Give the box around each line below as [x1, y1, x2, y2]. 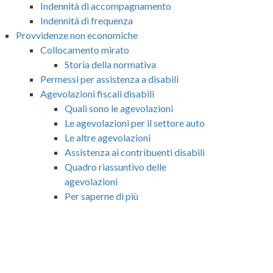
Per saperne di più [65, 190, 138, 202]
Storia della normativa [65, 58, 156, 70]
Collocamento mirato [40, 43, 129, 55]
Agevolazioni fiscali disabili [40, 87, 154, 99]
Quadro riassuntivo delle [65, 160, 166, 172]
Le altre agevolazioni [65, 131, 151, 143]
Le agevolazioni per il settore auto [65, 116, 205, 129]
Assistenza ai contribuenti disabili [65, 146, 205, 158]
